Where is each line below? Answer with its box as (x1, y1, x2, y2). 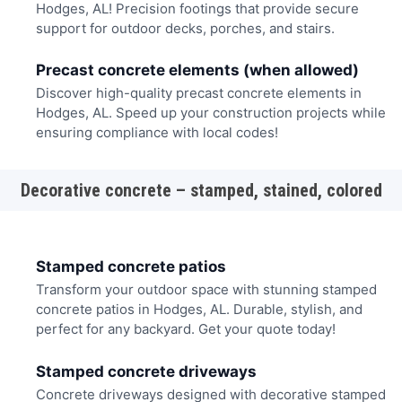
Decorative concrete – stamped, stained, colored (20, 179, 382, 201)
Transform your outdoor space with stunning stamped (35, 281, 377, 299)
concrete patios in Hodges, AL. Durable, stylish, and (35, 301, 363, 319)
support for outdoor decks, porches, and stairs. (35, 19, 335, 37)
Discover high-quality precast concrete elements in (35, 84, 362, 102)
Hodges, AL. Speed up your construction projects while (35, 104, 386, 122)
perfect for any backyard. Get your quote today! (35, 320, 336, 338)
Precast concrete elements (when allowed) (35, 61, 359, 79)
